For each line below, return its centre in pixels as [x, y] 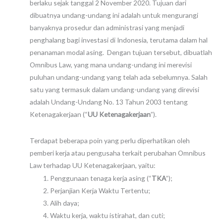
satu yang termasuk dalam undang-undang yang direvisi [114, 90]
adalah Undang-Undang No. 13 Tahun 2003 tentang [109, 102]
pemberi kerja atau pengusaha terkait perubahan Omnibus [118, 153]
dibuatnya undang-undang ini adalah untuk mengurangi [114, 15]
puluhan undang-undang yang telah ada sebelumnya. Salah [119, 77]
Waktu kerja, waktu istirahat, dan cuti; [108, 216]
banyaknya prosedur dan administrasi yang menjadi [107, 28]
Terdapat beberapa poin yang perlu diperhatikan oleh [110, 140]
